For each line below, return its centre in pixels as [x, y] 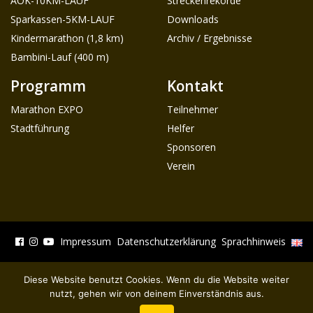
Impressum [86, 240]
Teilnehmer [192, 108]
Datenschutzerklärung [166, 240]
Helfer [181, 127]
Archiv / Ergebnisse [210, 37]
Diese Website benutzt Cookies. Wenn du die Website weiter [156, 279]
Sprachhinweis [254, 240]
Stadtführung [40, 127]
